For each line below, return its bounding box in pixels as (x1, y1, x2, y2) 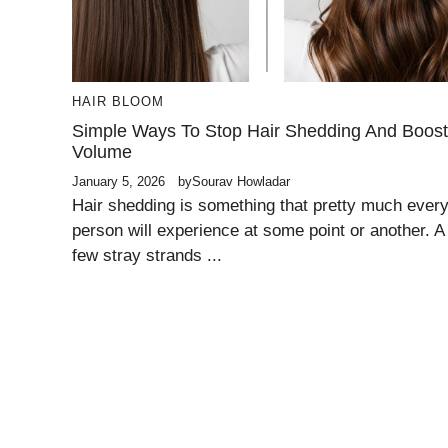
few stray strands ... (72, 246, 222, 265)
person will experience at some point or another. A (72, 221, 444, 240)
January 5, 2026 (72, 174, 165, 189)
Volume (72, 142, 132, 162)
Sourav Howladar (192, 174, 290, 189)
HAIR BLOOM (72, 94, 164, 109)
